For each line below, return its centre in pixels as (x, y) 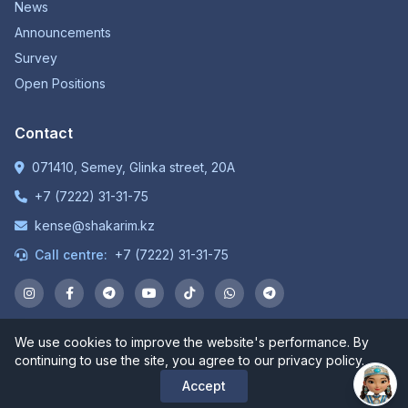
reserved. (204, 364)
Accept (204, 386)
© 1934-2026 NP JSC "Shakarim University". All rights (204, 346)
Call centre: (71, 255)
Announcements (63, 33)
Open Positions (60, 84)
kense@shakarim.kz (95, 226)
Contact (44, 133)
